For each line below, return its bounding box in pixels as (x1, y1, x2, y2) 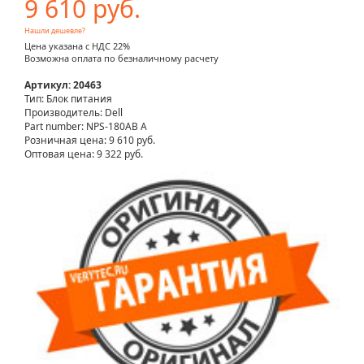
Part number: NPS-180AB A (24, 119, 147, 134)
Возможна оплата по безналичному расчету (24, 52, 219, 65)
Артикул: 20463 (24, 78, 102, 93)
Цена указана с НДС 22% (24, 40, 130, 53)
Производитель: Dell (24, 106, 123, 120)
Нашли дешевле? (24, 25, 85, 37)
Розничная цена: (24, 133, 109, 148)
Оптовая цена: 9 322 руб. (24, 147, 143, 162)
